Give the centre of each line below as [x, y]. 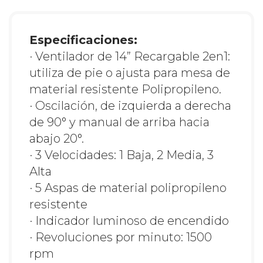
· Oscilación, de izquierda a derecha [130, 106]
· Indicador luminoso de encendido [129, 221]
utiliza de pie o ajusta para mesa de [130, 73]
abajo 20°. [57, 139]
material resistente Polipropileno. [125, 90]
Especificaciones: [83, 40]
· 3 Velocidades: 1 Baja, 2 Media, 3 [122, 155]
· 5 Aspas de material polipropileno [128, 188]
